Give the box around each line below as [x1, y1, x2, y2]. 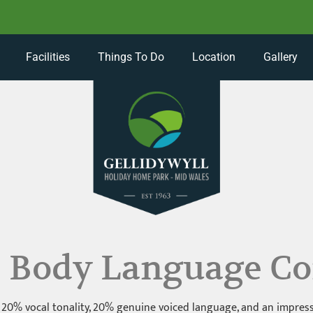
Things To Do [97, 50, 164, 64]
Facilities [25, 50, 70, 64]
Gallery [263, 50, 298, 64]
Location [191, 50, 235, 64]
